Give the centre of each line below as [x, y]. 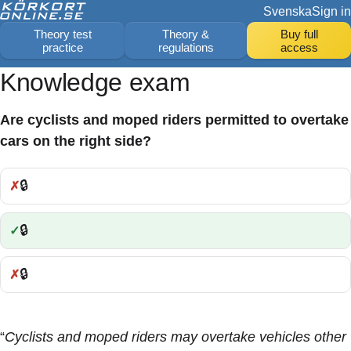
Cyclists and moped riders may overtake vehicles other [175, 337]
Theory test [62, 34]
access [299, 47]
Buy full [299, 34]
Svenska [288, 11]
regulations [186, 47]
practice [62, 47]
